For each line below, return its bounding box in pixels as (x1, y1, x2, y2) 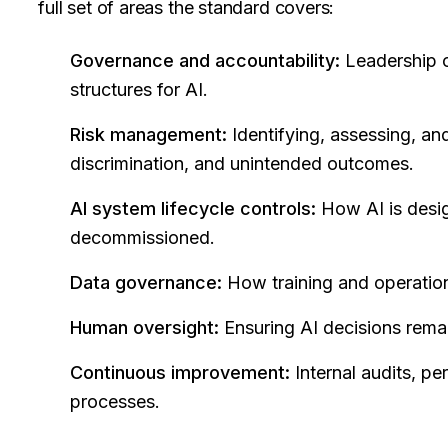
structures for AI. (70, 79, 209, 100)
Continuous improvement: (70, 362, 291, 383)
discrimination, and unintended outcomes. (70, 153, 415, 174)
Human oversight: (70, 317, 220, 338)
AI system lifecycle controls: (70, 198, 317, 219)
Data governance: (70, 272, 223, 293)
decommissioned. (70, 227, 216, 248)
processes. (70, 391, 161, 412)
